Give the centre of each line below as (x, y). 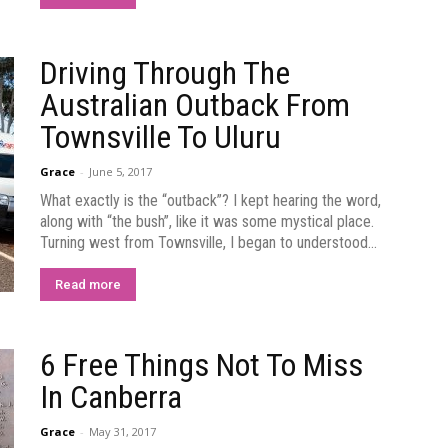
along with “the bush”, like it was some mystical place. (207, 221)
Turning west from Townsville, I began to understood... (208, 242)
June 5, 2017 (120, 171)
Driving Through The (165, 73)
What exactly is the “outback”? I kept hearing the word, (210, 200)
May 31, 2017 (122, 431)
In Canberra (111, 397)
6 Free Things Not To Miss (201, 365)
